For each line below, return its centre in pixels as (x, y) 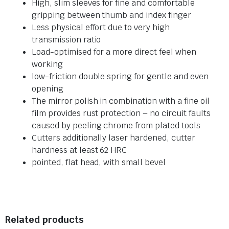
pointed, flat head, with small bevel (99, 163)
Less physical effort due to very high (101, 28)
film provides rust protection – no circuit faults (121, 113)
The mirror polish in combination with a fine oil (121, 101)
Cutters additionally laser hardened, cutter (113, 138)
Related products (44, 220)
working (47, 64)
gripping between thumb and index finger (111, 15)
